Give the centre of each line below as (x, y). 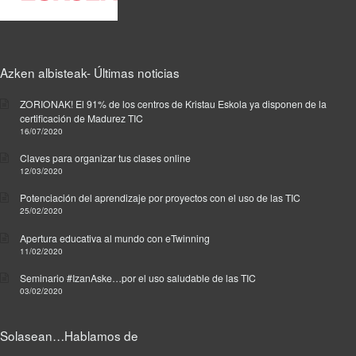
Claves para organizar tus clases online (105, 157)
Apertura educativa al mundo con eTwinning (115, 238)
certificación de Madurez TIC (81, 118)
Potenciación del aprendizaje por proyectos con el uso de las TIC (160, 198)
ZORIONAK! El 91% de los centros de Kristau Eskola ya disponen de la (173, 103)
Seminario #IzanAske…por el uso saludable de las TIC (138, 278)
